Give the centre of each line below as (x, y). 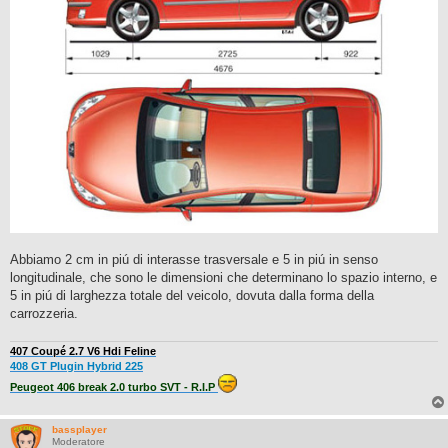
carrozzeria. (44, 314)
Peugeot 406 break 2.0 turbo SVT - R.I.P (114, 387)
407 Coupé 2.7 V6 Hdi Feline (83, 351)
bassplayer (79, 430)
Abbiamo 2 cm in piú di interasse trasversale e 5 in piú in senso (194, 260)
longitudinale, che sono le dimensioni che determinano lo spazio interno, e (223, 278)
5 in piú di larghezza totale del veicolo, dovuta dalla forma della (192, 296)
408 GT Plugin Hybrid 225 (76, 366)
